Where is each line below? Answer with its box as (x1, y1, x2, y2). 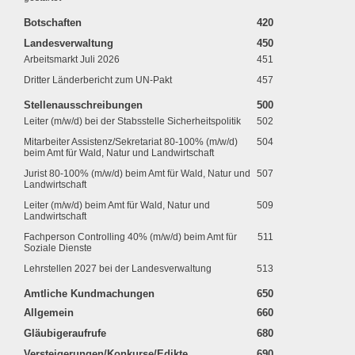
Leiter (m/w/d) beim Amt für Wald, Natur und (24, 200, 210, 211)
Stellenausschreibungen (24, 99, 143, 111)
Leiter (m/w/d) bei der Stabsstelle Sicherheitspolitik (24, 116, 241, 127)
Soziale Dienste (24, 242, 92, 254)
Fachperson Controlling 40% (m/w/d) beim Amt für (24, 231, 237, 242)
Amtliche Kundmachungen (24, 288, 155, 300)
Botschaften (24, 17, 82, 29)
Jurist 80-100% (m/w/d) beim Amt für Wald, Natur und (24, 168, 250, 179)
